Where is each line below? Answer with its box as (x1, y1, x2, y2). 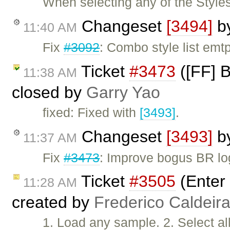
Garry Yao (86, 83, 160, 102)
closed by (12, 83, 86, 102)
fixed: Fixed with (43, 105, 140, 120)
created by (12, 193, 94, 212)
